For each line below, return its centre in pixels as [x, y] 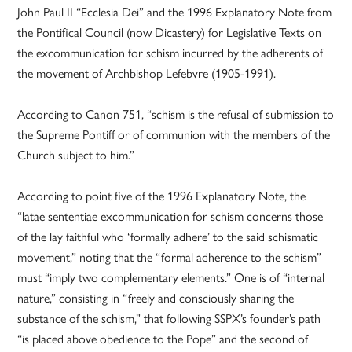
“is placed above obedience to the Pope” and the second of [163, 339]
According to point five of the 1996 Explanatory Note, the [162, 196]
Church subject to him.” [76, 156]
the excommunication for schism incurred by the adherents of [170, 53]
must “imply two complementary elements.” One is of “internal [171, 278]
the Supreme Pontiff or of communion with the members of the [174, 135]
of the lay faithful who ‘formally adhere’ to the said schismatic [168, 237]
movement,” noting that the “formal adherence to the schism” [170, 258]
